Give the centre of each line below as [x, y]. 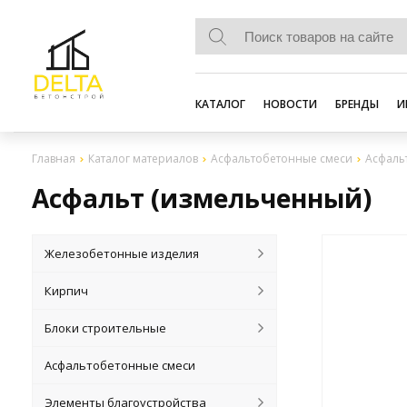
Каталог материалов [143, 159]
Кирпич [67, 291]
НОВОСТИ [290, 104]
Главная [54, 159]
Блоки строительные [106, 328]
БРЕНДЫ [357, 104]
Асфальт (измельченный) [202, 198]
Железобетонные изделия [122, 253]
